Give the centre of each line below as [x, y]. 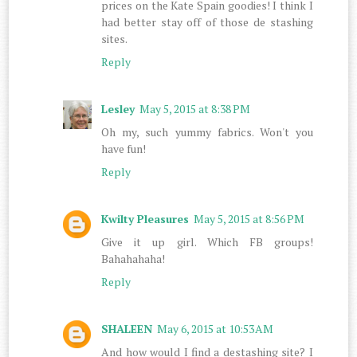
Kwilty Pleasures [145, 218]
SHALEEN [127, 328]
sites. [115, 38]
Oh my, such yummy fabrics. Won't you [207, 131]
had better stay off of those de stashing [207, 22]
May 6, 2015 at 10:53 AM [216, 328]
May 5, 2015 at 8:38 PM [195, 108]
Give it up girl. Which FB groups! [207, 241]
